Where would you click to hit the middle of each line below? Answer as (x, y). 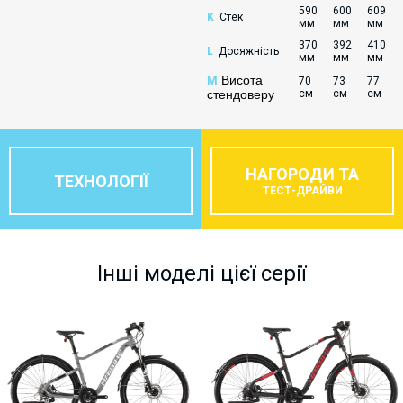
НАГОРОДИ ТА (302, 174)
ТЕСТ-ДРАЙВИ (302, 191)
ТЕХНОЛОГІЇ (101, 181)
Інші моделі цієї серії (201, 273)
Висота (240, 80)
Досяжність (249, 51)
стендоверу (241, 94)
